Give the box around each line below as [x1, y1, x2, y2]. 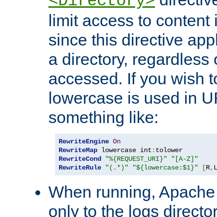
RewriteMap [59, 146, 97, 155]
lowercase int [97, 146, 152, 155]
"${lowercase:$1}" [132, 164, 198, 172]
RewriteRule [59, 164, 101, 172]
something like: [48, 108, 158, 127]
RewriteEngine [59, 138, 109, 146]
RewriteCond [59, 155, 101, 163]
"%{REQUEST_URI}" [105, 155, 167, 163]
